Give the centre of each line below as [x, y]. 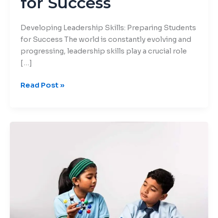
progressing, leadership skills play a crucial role [103, 51]
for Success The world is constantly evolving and [106, 40]
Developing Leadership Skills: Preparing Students [108, 28]
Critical [33, 127]
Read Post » [42, 85]
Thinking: [36, 138]
